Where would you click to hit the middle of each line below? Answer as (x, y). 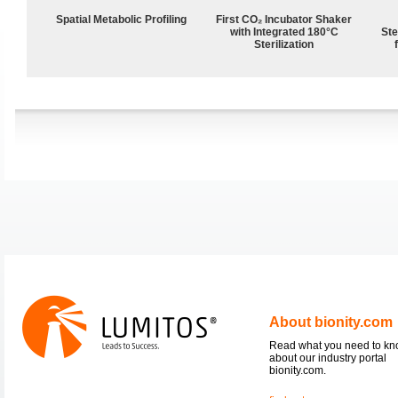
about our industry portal (328, 358)
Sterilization (284, 44)
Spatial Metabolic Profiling (122, 19)
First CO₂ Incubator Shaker (284, 19)
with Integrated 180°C (284, 32)
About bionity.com (331, 322)
